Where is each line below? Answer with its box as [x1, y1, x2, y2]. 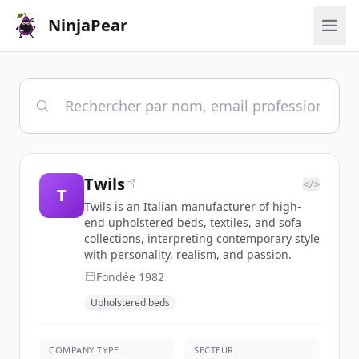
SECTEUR [194, 344, 234, 356]
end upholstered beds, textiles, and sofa [84, 215, 301, 230]
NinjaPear [48, 14, 127, 36]
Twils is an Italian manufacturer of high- [84, 199, 301, 214]
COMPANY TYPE [49, 344, 119, 356]
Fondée [96, 269, 139, 284]
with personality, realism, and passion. [84, 247, 292, 262]
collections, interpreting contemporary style [84, 231, 320, 246]
